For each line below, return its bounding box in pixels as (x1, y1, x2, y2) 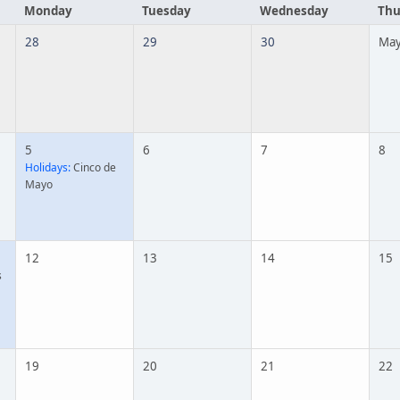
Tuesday (142, 3, 191, 19)
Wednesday (260, 3, 329, 19)
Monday (24, 3, 72, 19)
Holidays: (25, 160, 71, 175)
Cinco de (71, 160, 116, 175)
